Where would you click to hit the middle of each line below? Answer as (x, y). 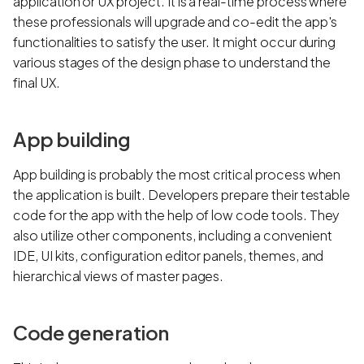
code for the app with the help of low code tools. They (177, 214)
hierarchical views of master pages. (120, 275)
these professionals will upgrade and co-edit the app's (175, 21)
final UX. (39, 82)
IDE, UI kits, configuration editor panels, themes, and (169, 255)
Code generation (92, 332)
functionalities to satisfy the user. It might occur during (175, 41)
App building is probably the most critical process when (177, 174)
